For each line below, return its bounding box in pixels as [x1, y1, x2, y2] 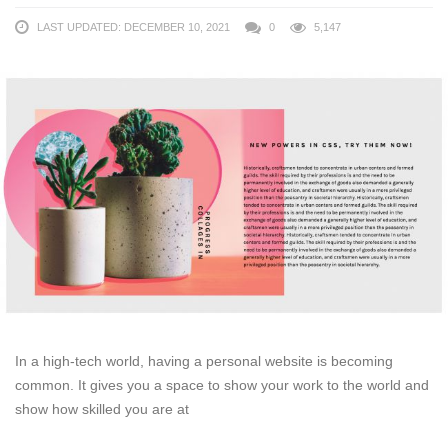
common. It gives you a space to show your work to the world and [15, 377, 429, 394]
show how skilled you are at [15, 401, 189, 418]
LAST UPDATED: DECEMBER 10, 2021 [37, 21, 230, 34]
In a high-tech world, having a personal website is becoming [15, 353, 393, 370]
